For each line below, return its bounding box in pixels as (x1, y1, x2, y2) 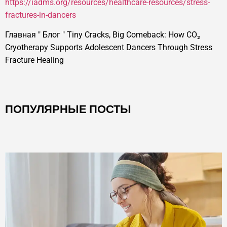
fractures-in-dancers (5, 10, 76, 20)
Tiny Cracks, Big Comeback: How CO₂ (67, 30, 200, 40)
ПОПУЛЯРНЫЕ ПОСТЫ (5, 101, 131, 118)
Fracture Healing (5, 55, 64, 65)
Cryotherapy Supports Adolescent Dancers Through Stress (5, 43, 212, 53)
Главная (5, 30, 36, 40)
